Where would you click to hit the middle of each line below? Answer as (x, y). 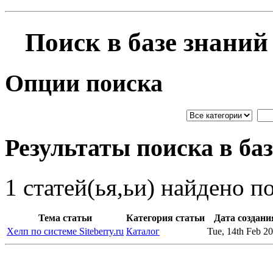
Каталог (143, 231)
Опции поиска (84, 83)
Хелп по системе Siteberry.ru (65, 231)
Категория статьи (165, 218)
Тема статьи (65, 218)
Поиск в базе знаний (147, 42)
